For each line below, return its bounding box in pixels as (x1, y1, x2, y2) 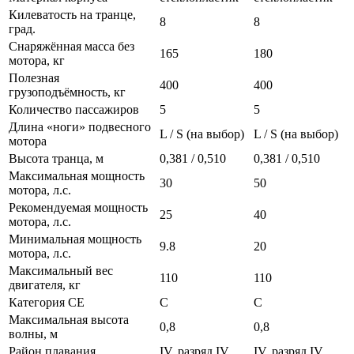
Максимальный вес (9, 264, 113, 278)
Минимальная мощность (9, 232, 141, 247)
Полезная (9, 71, 59, 85)
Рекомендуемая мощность (9, 201, 148, 215)
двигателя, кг (9, 278, 81, 292)
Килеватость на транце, (9, 8, 136, 22)
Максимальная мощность (9, 169, 145, 183)
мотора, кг (9, 54, 65, 68)
